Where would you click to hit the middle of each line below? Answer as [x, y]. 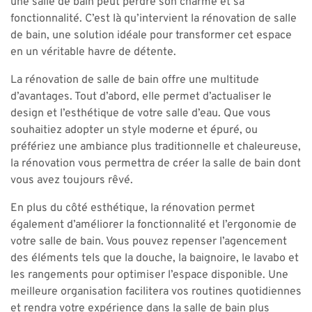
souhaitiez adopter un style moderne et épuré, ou [134, 130]
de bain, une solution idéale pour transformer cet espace [151, 36]
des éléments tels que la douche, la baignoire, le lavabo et [155, 258]
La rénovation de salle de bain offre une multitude [135, 80]
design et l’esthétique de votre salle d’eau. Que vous [141, 114]
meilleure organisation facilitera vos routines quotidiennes [156, 292]
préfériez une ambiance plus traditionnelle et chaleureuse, [156, 147]
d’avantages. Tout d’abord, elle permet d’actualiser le [141, 97]
